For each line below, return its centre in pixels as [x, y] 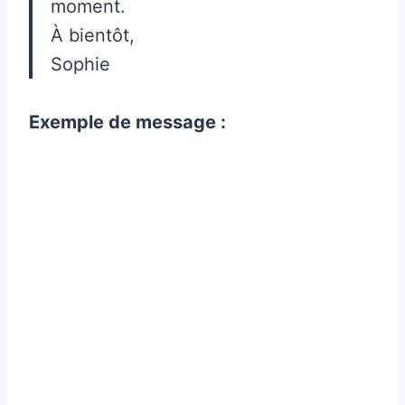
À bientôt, [93, 35]
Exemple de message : [127, 122]
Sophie [80, 64]
